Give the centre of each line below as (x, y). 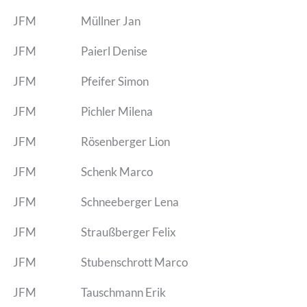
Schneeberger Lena (130, 201)
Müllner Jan (110, 21)
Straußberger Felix (128, 232)
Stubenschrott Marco (134, 262)
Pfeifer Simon (114, 81)
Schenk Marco (116, 171)
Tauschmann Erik (123, 292)
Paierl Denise (114, 51)
